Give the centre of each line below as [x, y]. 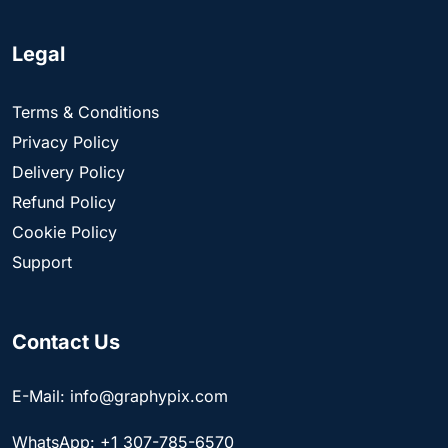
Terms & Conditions [85, 112]
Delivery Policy [68, 172]
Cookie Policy [64, 232]
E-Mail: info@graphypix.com [120, 396]
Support [42, 262]
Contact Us [66, 342]
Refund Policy [64, 202]
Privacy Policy [65, 142]
